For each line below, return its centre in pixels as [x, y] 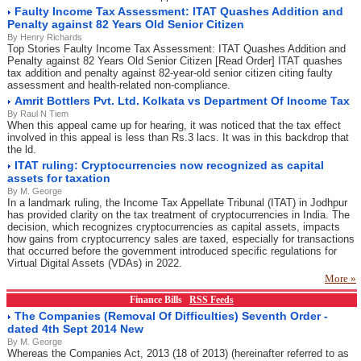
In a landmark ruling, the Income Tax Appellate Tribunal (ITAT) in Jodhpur [177, 203]
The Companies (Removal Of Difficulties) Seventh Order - [171, 316]
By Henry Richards [45, 37]
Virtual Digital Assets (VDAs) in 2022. [95, 263]
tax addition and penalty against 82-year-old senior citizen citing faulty [170, 73]
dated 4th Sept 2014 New [75, 329]
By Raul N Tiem [38, 114]
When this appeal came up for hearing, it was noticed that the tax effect [174, 125]
